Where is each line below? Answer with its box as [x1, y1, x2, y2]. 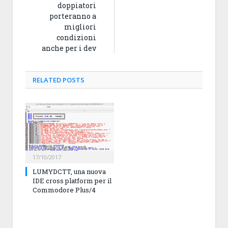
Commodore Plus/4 [33, 185, 96, 194]
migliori [64, 22, 96, 32]
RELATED [33, 75, 61, 84]
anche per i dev [42, 43, 96, 53]
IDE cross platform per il [33, 176, 111, 185]
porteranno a [49, 11, 96, 21]
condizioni [56, 33, 96, 42]
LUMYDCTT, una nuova [33, 166, 106, 176]
